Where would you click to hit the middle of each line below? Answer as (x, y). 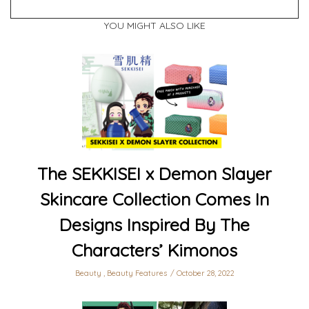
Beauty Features (137, 273)
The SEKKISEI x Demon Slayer (154, 174)
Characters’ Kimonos (154, 250)
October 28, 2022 (205, 273)
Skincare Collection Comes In (154, 199)
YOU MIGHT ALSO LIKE (154, 26)
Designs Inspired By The (154, 225)
